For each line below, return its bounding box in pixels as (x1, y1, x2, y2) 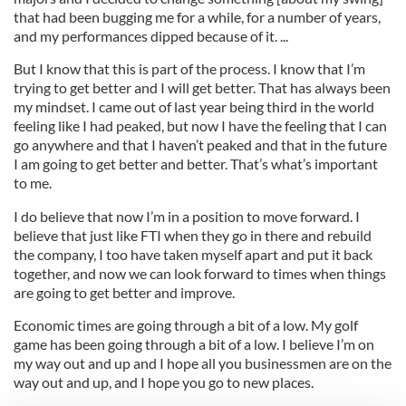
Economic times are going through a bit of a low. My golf (14, 316, 358, 333)
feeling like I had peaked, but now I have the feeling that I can (14, 117, 387, 134)
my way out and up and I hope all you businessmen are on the (14, 354, 391, 372)
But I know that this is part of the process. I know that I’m (14, 60, 365, 77)
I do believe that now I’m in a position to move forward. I (14, 208, 360, 225)
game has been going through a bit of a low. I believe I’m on (14, 335, 374, 353)
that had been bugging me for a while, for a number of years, (14, 8, 381, 25)
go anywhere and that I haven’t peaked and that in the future (14, 136, 387, 153)
